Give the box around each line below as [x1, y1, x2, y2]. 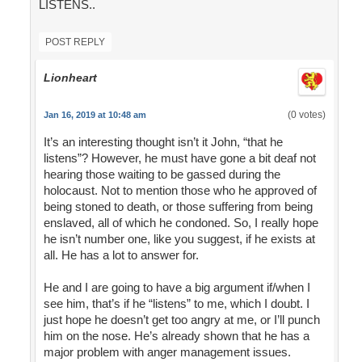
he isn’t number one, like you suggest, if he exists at [43, 232, 315, 246]
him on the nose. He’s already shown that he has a [43, 329, 309, 343]
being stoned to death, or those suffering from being [43, 200, 313, 214]
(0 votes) [287, 109, 326, 121]
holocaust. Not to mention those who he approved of [43, 183, 317, 198]
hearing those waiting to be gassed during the [43, 167, 280, 182]
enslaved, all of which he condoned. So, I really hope [43, 216, 318, 230]
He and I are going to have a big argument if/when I [43, 280, 310, 295]
